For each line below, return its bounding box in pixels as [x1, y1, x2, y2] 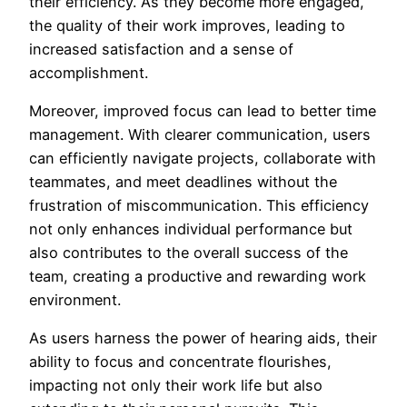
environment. [29, 290, 121, 309]
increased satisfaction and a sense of [29, 39, 293, 58]
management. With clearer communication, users [29, 124, 371, 144]
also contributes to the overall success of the [29, 243, 348, 262]
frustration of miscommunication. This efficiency [29, 195, 369, 214]
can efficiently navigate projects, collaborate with [29, 148, 376, 167]
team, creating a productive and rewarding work [29, 266, 366, 285]
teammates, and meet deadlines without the [29, 172, 337, 191]
